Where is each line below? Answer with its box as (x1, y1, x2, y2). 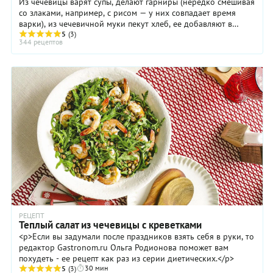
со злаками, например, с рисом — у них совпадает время (19, 7, 236, 19)
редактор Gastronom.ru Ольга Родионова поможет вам (19, 241, 229, 253)
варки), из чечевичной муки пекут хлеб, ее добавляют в (19, 18, 232, 30)
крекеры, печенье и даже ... (19, 29, 124, 41)
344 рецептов (19, 37, 63, 47)
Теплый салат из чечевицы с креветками (19, 218, 202, 232)
